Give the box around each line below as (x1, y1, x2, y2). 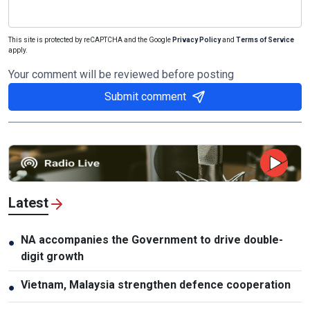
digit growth (21, 249, 89, 263)
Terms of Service (236, 35, 294, 44)
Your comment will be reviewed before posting (8, 67, 234, 81)
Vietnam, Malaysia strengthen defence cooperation (21, 277, 291, 291)
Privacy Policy (172, 35, 221, 44)
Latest (8, 194, 48, 211)
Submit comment (104, 89, 186, 103)
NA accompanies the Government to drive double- (21, 232, 283, 246)
